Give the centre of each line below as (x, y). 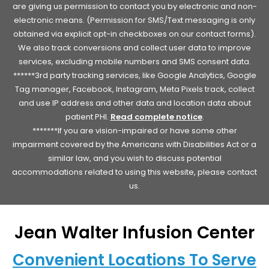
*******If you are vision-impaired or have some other (134, 130)
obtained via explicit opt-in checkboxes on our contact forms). (134, 34)
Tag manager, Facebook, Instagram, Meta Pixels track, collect (134, 89)
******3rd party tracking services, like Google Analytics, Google (134, 75)
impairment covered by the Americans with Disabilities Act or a (134, 144)
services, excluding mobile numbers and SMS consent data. (134, 61)
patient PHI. (88, 116)
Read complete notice (156, 116)
